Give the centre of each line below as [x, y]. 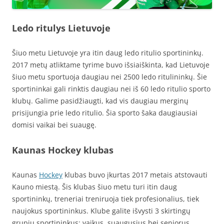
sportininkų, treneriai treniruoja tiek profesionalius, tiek [105, 199]
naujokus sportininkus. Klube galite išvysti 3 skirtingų [101, 211]
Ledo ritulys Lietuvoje [61, 28]
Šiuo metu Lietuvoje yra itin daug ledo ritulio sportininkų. [108, 53]
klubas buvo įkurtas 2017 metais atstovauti [135, 175]
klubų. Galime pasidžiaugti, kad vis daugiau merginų [100, 101]
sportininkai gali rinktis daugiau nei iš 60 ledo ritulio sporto [111, 89]
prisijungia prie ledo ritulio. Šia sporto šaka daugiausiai [105, 113]
